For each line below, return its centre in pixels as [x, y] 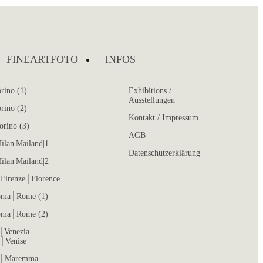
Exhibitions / [150, 91]
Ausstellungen [152, 100]
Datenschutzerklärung [165, 153]
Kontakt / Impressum [164, 118]
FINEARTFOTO [43, 59]
